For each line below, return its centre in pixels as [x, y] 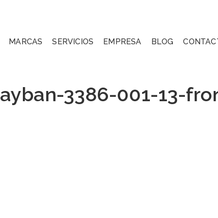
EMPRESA [122, 41]
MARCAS [26, 41]
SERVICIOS [73, 41]
